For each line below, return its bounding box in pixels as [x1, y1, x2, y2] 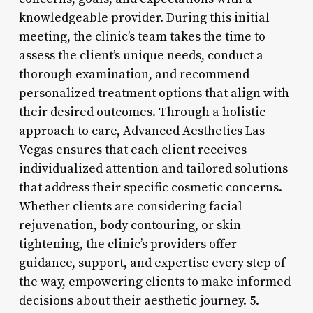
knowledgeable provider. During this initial [18, 9, 270, 26]
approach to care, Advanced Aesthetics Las [18, 122, 265, 139]
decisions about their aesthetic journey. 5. [18, 292, 259, 309]
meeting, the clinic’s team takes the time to [18, 28, 265, 45]
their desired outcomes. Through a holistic [18, 103, 265, 120]
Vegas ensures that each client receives [18, 141, 247, 158]
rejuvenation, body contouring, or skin [18, 217, 241, 233]
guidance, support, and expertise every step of [18, 254, 286, 271]
